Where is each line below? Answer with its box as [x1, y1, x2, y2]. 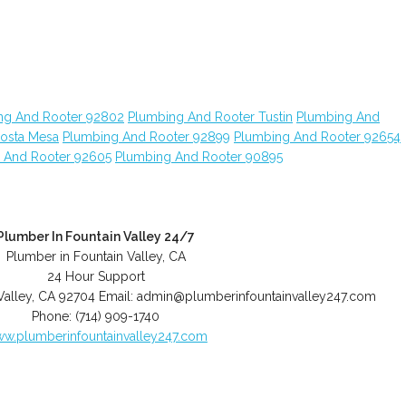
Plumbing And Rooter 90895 [115, 150, 283, 164]
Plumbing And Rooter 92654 [234, 130, 401, 144]
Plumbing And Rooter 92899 [63, 130, 230, 144]
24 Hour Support [46, 269, 145, 284]
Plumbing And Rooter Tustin [128, 110, 293, 124]
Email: [98, 289, 137, 304]
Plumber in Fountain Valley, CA [5, 249, 186, 264]
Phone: [32, 309, 76, 324]
